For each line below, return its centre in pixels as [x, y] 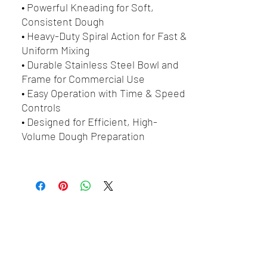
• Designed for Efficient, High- [89, 122]
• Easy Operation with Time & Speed [103, 93]
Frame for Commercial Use [83, 79]
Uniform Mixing [55, 50]
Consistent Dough [63, 21]
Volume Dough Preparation [83, 136]
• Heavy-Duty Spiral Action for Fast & [104, 36]
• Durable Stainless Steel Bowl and [100, 64]
